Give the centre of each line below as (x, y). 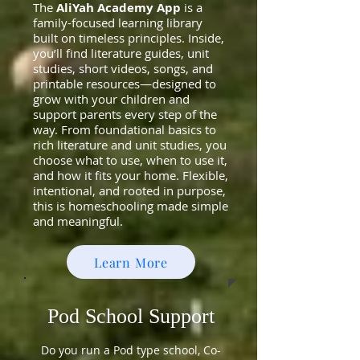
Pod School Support (131, 316)
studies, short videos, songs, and (123, 68)
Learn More (131, 262)
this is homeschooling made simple (131, 206)
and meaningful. (78, 221)
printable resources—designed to (125, 84)
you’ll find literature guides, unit (121, 53)
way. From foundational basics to (125, 129)
